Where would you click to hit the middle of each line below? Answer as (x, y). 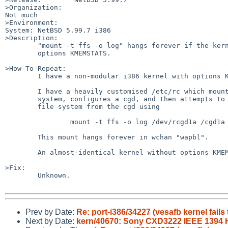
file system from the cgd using (21, 106)
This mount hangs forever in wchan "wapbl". (21, 137)
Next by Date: (51, 221)
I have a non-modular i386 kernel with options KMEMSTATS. (21, 76)
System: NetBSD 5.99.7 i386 (58, 30)
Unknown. (21, 175)
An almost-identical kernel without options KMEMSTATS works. (21, 152)
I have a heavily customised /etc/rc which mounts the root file (21, 91)
